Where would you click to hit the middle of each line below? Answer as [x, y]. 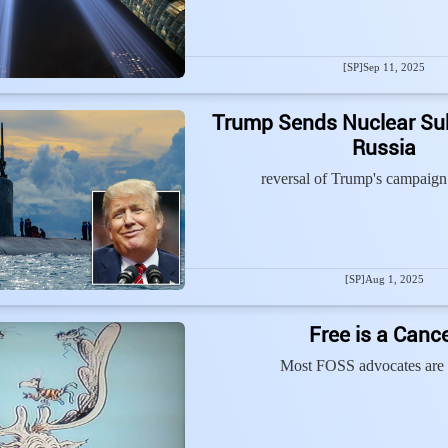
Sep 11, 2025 [394, 67]
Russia [384, 147]
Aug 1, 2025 [394, 279]
